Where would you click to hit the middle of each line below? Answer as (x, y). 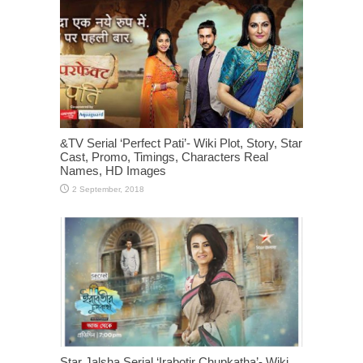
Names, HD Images (113, 171)
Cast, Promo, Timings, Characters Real (164, 157)
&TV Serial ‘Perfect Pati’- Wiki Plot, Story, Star (181, 143)
